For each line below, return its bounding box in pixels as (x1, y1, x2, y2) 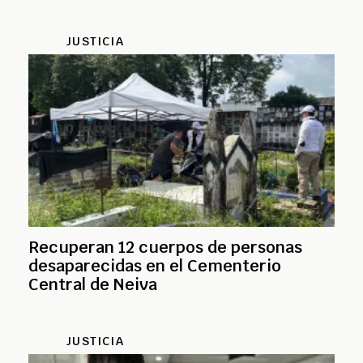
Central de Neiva (28, 274, 157, 296)
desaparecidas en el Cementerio (28, 255, 281, 277)
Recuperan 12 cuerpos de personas (28, 237, 302, 258)
